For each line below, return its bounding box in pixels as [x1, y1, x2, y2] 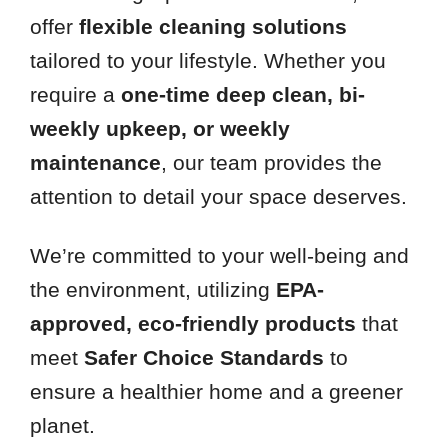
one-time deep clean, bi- [120, 83, 365, 107]
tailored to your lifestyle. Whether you [29, 49, 386, 73]
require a [29, 83, 121, 107]
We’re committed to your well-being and [29, 244, 409, 268]
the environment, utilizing [29, 278, 276, 302]
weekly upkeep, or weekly [29, 117, 290, 141]
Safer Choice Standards [83, 346, 324, 370]
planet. [29, 414, 95, 438]
